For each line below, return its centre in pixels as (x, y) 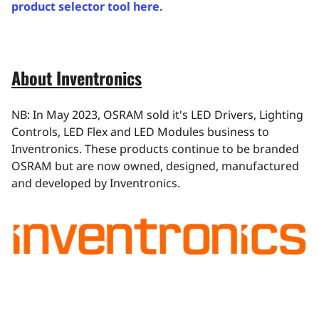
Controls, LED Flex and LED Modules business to (140, 132)
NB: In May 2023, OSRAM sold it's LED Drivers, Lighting (157, 115)
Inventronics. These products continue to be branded (155, 149)
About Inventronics (77, 78)
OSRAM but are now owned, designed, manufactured (155, 166)
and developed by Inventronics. (96, 183)
